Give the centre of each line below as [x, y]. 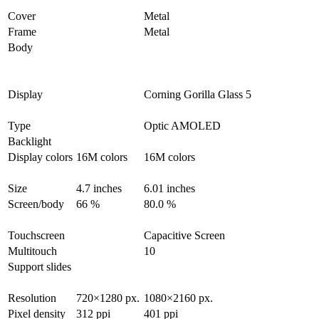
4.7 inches [99, 189]
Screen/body [36, 204]
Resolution [32, 298]
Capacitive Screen [184, 236]
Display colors [40, 157]
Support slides [40, 267]
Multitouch [32, 251]
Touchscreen [36, 236]
